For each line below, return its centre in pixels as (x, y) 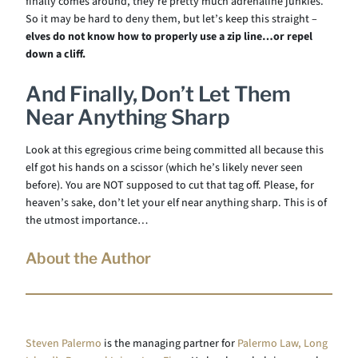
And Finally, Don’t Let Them (158, 94)
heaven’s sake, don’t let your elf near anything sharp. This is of (176, 203)
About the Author (88, 259)
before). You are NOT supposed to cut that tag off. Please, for (170, 185)
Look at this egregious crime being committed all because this (175, 150)
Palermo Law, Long (282, 344)
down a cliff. (56, 54)
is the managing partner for (169, 344)
